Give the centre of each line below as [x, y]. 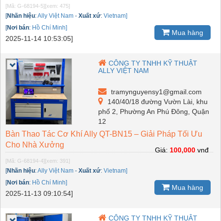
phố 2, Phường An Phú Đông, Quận [154, 111]
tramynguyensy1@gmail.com [156, 92]
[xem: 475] [57, 6]
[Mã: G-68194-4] [25, 161]
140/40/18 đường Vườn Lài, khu [157, 101]
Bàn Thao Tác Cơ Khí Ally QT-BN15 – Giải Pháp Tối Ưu [104, 134]
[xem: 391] [57, 161]
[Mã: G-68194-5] [25, 6]
